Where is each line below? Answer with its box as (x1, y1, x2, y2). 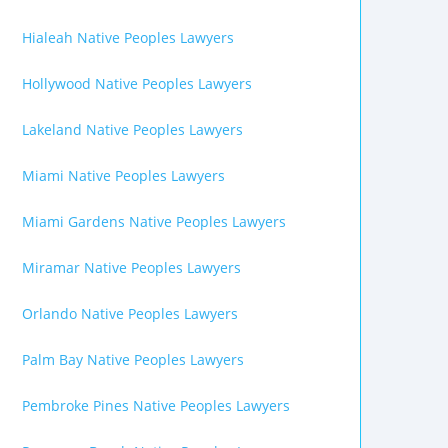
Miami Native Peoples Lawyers (22, 166, 225, 185)
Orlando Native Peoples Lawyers (22, 304, 238, 323)
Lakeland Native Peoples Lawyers (22, 120, 243, 139)
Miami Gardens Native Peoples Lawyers (22, 212, 286, 231)
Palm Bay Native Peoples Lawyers (22, 350, 244, 369)
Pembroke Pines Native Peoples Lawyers (22, 396, 290, 415)
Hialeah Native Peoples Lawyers (22, 28, 234, 47)
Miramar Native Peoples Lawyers (22, 258, 241, 277)
